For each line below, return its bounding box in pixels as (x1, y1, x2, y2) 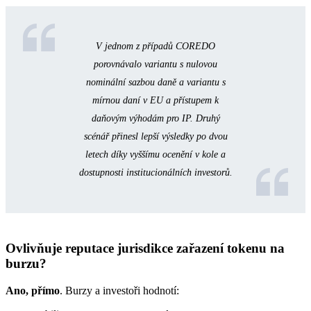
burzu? (6, 256, 47, 271)
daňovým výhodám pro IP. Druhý (91, 113, 220, 124)
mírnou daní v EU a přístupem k (92, 95, 219, 106)
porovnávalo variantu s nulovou (94, 59, 217, 69)
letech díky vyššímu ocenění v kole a (85, 149, 226, 160)
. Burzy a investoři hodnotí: (60, 284, 179, 296)
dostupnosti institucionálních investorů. (78, 167, 233, 178)
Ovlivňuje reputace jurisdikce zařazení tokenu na (6, 241, 285, 255)
